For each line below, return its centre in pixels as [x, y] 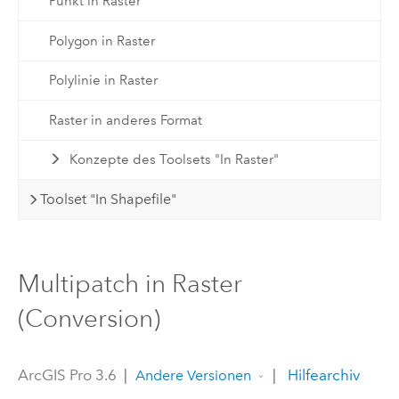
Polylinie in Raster [103, 81]
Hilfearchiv [322, 375]
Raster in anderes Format [125, 120]
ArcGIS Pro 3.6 [67, 375]
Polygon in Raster [102, 41]
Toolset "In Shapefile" [109, 199]
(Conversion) [89, 319]
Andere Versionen [193, 376]
